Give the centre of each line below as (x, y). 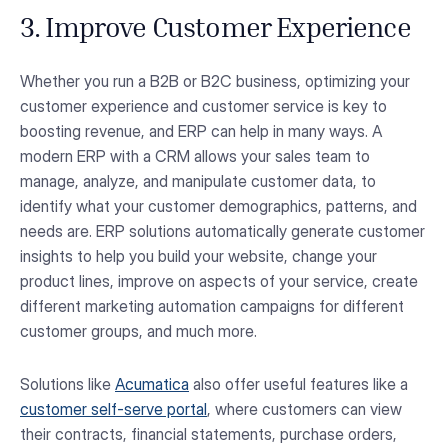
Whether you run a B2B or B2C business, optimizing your (215, 80)
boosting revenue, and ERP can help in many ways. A (201, 130)
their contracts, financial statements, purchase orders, (208, 434)
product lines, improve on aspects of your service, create (219, 280)
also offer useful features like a (298, 384)
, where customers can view (304, 409)
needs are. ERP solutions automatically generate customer (222, 230)
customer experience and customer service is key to (203, 105)
